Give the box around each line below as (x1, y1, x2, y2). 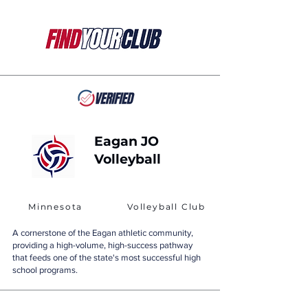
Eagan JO (94, 133, 159, 149)
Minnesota (28, 201, 83, 212)
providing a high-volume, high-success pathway (12, 240, 192, 250)
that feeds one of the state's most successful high (12, 252, 201, 263)
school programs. (12, 265, 78, 275)
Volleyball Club (127, 201, 206, 212)
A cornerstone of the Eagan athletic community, (12, 228, 193, 238)
